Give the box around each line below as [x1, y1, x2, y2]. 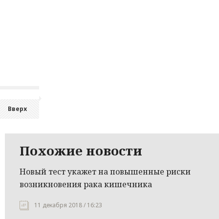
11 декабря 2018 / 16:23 [34, 201, 102, 209]
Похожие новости [20, 142, 142, 159]
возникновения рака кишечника [20, 179, 152, 190]
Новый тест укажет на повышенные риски [20, 166, 191, 177]
